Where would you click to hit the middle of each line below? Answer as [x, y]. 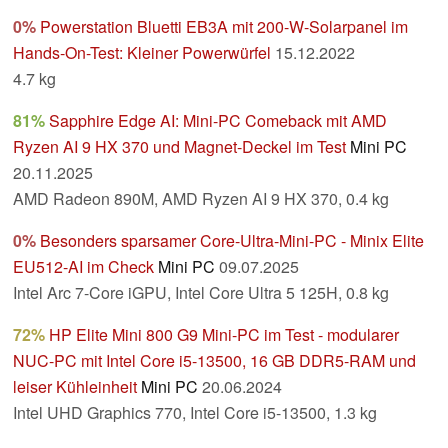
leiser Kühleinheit [75, 387]
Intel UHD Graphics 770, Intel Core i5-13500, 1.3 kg [195, 413]
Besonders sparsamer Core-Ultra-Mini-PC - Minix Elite [232, 241]
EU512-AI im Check [83, 267]
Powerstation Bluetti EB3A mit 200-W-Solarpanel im [224, 27]
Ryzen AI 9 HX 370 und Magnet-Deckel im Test [179, 147]
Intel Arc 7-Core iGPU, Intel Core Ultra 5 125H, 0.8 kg [201, 293]
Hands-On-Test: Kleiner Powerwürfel [142, 53]
